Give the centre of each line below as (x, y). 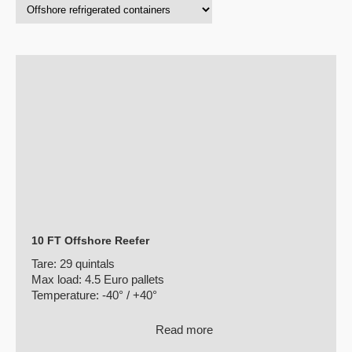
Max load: (58, 279)
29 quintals (87, 264)
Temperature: (67, 295)
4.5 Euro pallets (125, 279)
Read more (182, 330)
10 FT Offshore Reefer (90, 240)
